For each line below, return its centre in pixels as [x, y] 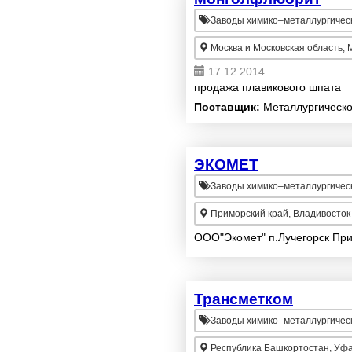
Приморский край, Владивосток [280, 214]
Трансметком [244, 299]
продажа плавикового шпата [268, 87]
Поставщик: [227, 107]
